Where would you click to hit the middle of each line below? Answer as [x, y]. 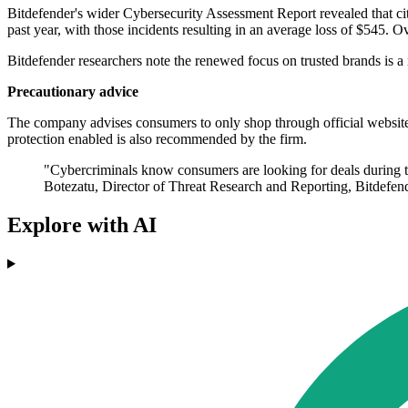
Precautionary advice [73, 92]
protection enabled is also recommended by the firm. [157, 139]
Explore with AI [82, 225]
